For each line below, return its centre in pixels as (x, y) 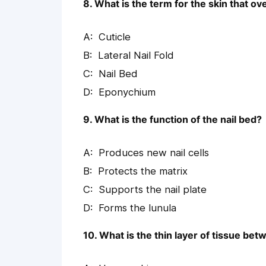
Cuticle (115, 37)
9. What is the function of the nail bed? (172, 120)
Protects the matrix (143, 171)
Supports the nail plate (153, 190)
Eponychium (127, 92)
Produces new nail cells (154, 153)
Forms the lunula (137, 208)
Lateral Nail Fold (136, 56)
